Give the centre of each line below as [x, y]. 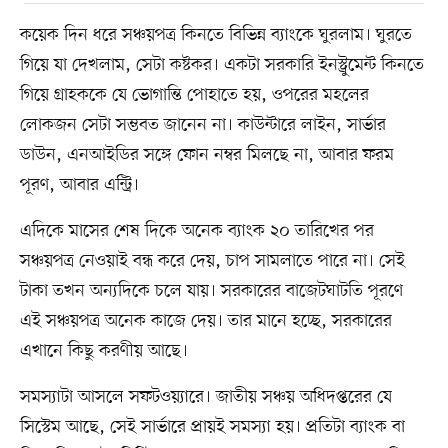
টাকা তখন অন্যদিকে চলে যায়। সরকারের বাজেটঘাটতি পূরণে [211, 290]
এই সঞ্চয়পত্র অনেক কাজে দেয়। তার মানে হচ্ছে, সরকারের [205, 320]
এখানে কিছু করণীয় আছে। [103, 350]
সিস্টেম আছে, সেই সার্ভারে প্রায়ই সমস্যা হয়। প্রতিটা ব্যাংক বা [212, 426]
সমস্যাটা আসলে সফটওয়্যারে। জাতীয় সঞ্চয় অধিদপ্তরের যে [205, 396]
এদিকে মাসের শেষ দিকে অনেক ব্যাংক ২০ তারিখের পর [196, 230]
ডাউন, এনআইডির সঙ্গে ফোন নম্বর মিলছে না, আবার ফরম [206, 154]
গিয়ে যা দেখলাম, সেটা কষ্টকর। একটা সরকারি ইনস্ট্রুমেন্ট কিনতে [221, 64]
